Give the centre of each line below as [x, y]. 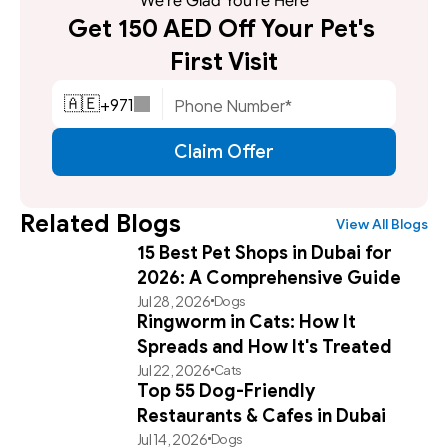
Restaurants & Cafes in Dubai [261, 416]
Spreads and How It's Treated [264, 347]
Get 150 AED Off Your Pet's [221, 29]
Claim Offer [224, 151]
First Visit [224, 62]
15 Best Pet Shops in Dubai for [264, 253]
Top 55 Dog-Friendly [225, 391]
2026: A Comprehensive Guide [268, 278]
